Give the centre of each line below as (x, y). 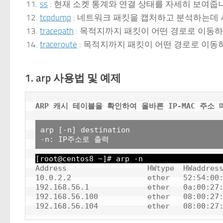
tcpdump (56, 18)
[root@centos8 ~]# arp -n (89, 159)
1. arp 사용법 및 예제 (73, 78)
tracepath (57, 31)
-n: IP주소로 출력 (75, 139)
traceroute (58, 45)
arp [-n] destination (85, 130)
